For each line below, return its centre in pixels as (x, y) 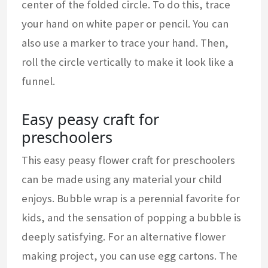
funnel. (38, 81)
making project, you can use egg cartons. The (130, 255)
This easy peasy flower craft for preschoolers (128, 160)
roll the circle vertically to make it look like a (127, 62)
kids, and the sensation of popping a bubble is (131, 217)
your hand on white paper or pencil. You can (125, 23)
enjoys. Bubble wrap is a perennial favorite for (131, 198)
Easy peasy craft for (90, 119)
